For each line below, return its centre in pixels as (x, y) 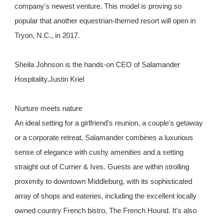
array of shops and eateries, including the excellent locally (106, 196)
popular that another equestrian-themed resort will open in (105, 21)
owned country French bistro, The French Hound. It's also (106, 211)
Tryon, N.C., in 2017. (47, 36)
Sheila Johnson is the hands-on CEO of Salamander (97, 65)
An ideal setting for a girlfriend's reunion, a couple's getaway (109, 123)
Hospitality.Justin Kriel (49, 79)
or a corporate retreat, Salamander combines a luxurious (104, 138)
